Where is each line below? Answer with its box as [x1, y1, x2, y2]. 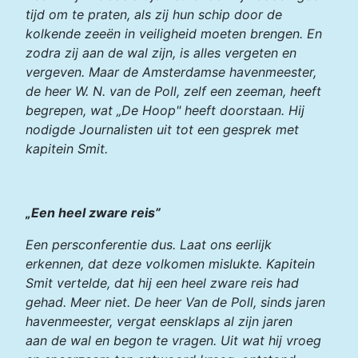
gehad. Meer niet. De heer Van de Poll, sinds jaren [26, 294, 325, 311]
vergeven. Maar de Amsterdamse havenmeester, [26, 64, 316, 81]
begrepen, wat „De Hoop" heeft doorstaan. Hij [26, 102, 304, 119]
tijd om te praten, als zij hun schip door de [26, 6, 282, 23]
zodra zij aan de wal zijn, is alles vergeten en [26, 45, 296, 62]
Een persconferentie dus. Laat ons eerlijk [26, 237, 272, 253]
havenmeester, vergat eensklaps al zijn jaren [26, 313, 292, 330]
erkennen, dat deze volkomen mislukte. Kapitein [26, 256, 315, 272]
